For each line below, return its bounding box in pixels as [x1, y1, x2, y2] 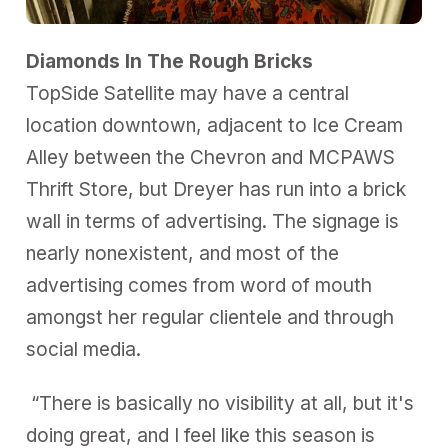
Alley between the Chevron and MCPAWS [26, 146, 396, 170]
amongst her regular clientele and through [26, 306, 395, 330]
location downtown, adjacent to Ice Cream [26, 114, 404, 138]
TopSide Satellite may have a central [26, 82, 350, 106]
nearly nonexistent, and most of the [26, 242, 340, 266]
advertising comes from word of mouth [26, 274, 373, 298]
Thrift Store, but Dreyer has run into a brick [26, 178, 407, 202]
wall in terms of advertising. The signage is [26, 210, 400, 234]
